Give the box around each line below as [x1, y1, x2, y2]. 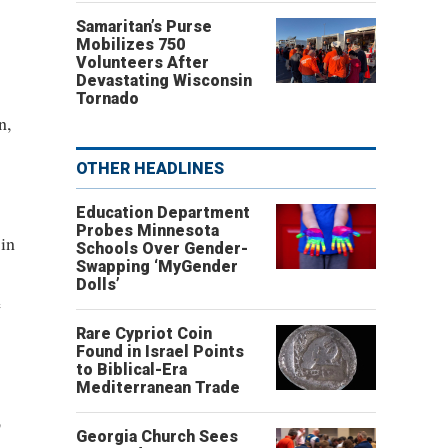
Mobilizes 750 [76, 35, 185, 54]
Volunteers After [76, 53, 209, 72]
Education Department [76, 203, 250, 222]
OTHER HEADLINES [76, 159, 224, 178]
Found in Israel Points [76, 342, 244, 361]
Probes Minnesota [76, 221, 219, 240]
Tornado [76, 89, 139, 108]
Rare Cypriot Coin [76, 324, 212, 343]
